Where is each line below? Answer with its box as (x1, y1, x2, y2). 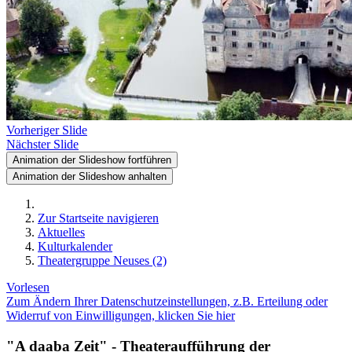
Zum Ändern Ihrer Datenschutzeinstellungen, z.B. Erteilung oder (6, 295, 328, 308)
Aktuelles (38, 225, 85, 239)
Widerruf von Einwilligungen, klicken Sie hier (6, 309, 235, 322)
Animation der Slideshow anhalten (13, 170, 167, 182)
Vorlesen (6, 280, 49, 294)
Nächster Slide (6, 137, 79, 151)
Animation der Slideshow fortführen (13, 154, 171, 166)
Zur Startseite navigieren (38, 211, 159, 225)
